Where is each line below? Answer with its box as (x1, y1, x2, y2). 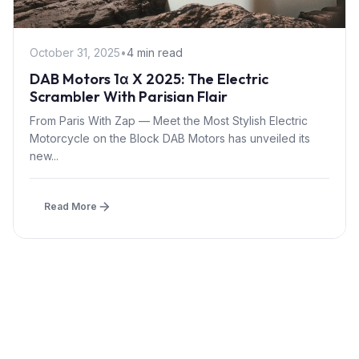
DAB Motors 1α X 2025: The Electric (30, 69, 268, 88)
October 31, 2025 (30, 45, 120, 59)
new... (30, 148, 58, 163)
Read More (44, 200, 97, 212)
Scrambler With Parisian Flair (30, 87, 228, 106)
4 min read (127, 45, 183, 59)
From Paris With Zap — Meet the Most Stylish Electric (30, 113, 308, 127)
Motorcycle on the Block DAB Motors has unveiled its (30, 131, 310, 145)
